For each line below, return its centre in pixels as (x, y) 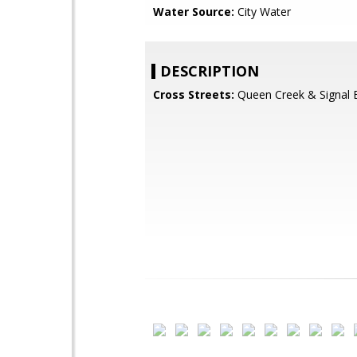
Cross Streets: (194, 94)
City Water (263, 12)
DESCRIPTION (210, 71)
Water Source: (194, 12)
